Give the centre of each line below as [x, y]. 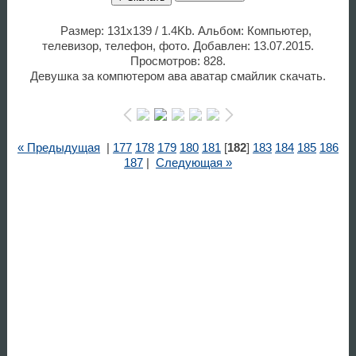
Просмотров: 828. [178, 61]
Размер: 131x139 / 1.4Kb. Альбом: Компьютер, [186, 31]
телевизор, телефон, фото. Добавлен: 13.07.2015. [178, 46]
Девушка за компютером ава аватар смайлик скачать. [178, 76]
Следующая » [193, 163]
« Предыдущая [58, 147]
